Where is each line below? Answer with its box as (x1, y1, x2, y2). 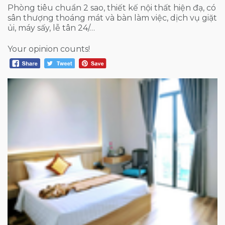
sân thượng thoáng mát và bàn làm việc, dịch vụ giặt (8, 13, 217, 23)
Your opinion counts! (8, 44, 90, 54)
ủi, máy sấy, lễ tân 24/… (8, 23, 95, 33)
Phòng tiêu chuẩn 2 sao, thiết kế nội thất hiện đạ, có (8, 3, 216, 13)
